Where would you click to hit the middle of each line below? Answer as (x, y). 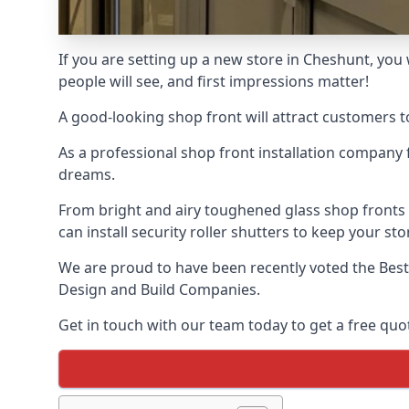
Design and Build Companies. (159, 289)
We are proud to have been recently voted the (219, 267)
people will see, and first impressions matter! (214, 81)
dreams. (87, 174)
